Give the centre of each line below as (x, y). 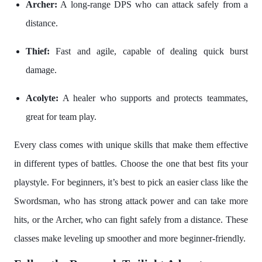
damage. (41, 70)
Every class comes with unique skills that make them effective (131, 145)
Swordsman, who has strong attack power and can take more (131, 201)
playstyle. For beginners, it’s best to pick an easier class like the (131, 182)
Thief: (41, 51)
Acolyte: (42, 98)
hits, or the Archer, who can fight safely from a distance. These (131, 220)
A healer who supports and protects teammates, (153, 98)
